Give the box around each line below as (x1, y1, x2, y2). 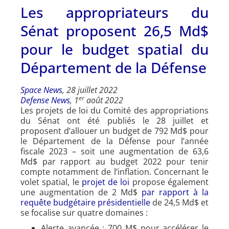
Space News (20, 84, 62, 96)
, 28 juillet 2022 (62, 84, 118, 96)
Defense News (20, 94, 70, 106)
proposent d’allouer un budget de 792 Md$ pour (20, 125, 209, 136)
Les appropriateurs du (20, 2, 209, 22)
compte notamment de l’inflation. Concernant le (20, 166, 209, 177)
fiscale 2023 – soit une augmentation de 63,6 (20, 145, 209, 157)
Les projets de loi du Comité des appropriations (20, 104, 209, 116)
